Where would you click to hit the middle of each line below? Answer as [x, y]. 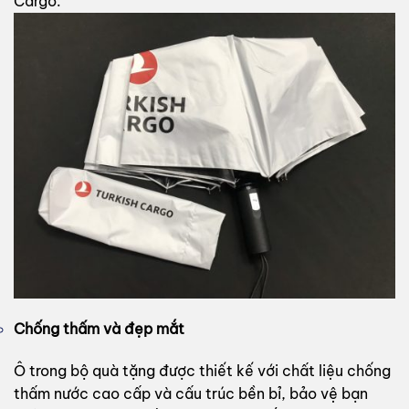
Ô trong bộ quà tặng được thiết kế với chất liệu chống [202, 370]
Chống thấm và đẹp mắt [99, 329]
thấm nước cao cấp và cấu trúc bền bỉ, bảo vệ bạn [191, 393]
